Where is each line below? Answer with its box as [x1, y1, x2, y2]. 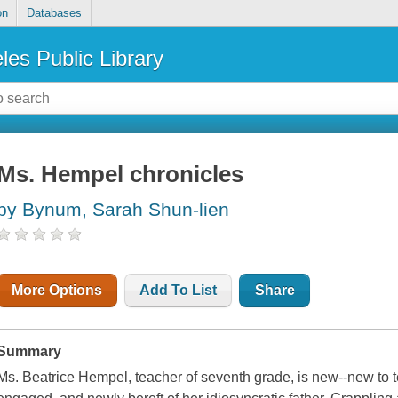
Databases [26, 6, 82, 20]
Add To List [139, 283, 218, 298]
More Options [12, 283, 103, 298]
